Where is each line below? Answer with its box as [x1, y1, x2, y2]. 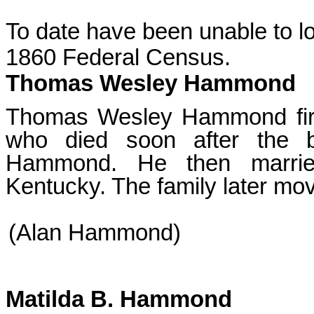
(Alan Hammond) [8, 220, 181, 245]
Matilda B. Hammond [6, 287, 232, 312]
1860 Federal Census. [6, 45, 231, 70]
